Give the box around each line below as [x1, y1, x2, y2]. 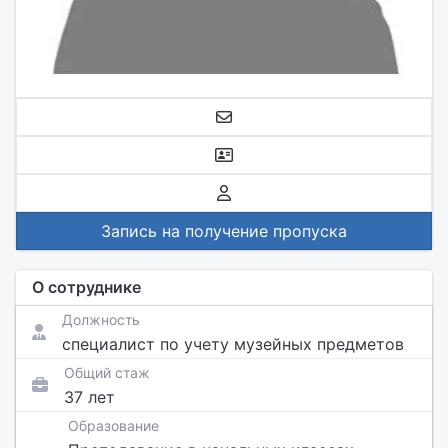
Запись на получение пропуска [101, 221, 347, 241]
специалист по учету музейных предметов [62, 334, 404, 354]
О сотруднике [32, 277, 141, 297]
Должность [62, 311, 140, 328]
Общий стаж [64, 364, 150, 381]
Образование [68, 417, 159, 434]
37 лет [64, 387, 115, 407]
